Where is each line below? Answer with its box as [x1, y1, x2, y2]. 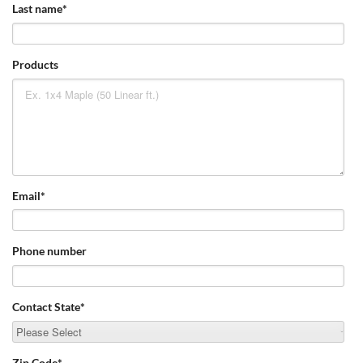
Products [12, 57, 58, 71]
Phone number [12, 244, 87, 258]
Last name [12, 2, 62, 16]
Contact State [12, 300, 80, 314]
